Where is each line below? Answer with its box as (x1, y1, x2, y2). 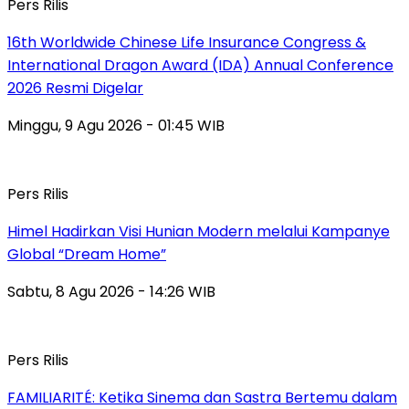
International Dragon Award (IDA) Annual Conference (7, 54, 393, 76)
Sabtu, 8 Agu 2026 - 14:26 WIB (7, 280, 215, 302)
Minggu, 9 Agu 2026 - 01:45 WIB (7, 114, 225, 136)
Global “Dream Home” (7, 243, 166, 265)
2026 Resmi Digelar (7, 77, 143, 99)
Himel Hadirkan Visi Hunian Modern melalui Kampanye (7, 220, 390, 242)
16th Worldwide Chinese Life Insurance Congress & (7, 31, 366, 53)
